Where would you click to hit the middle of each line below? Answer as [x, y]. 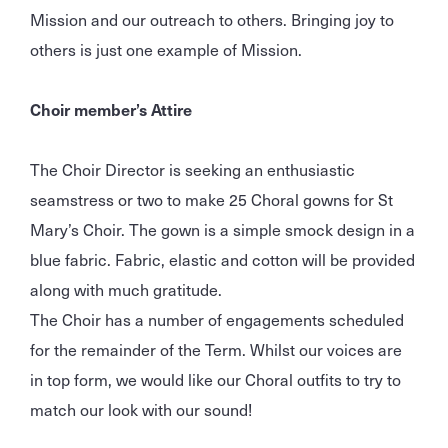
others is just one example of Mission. [168, 49]
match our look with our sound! [143, 409]
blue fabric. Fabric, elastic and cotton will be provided [222, 259]
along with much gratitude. [130, 289]
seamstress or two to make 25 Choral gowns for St [211, 199]
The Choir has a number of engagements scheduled [217, 319]
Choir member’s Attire [111, 109]
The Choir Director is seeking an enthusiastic [192, 169]
